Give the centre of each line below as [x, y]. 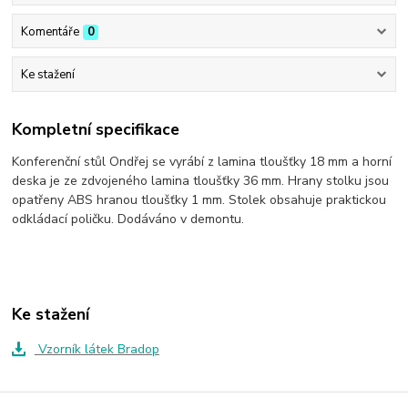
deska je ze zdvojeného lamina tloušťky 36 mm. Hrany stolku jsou [201, 181]
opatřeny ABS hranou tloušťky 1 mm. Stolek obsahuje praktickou [199, 200]
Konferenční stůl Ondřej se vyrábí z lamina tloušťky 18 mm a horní [202, 162]
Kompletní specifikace [96, 130]
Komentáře [50, 31]
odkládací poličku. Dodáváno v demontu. [128, 219]
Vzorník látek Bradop [97, 349]
